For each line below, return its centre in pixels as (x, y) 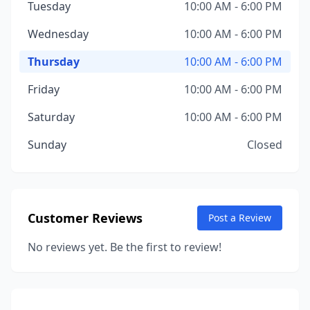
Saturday (51, 117)
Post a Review (240, 218)
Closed (265, 145)
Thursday (54, 62)
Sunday (47, 145)
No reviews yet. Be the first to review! (125, 247)
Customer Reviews (85, 218)
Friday (44, 89)
